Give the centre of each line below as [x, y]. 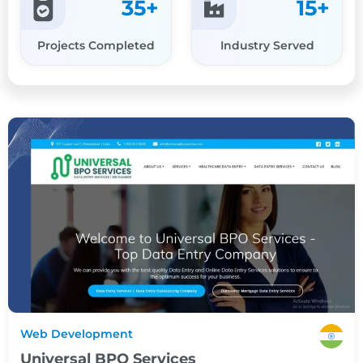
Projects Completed [96, 45]
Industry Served [267, 45]
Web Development [77, 333]
